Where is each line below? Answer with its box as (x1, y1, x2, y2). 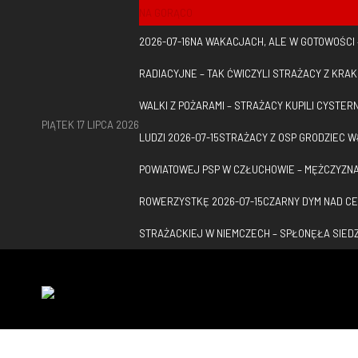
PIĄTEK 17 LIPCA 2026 (42, 118, 139, 131)
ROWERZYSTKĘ (139, 195, 209, 208)
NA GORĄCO (139, 6, 193, 19)
